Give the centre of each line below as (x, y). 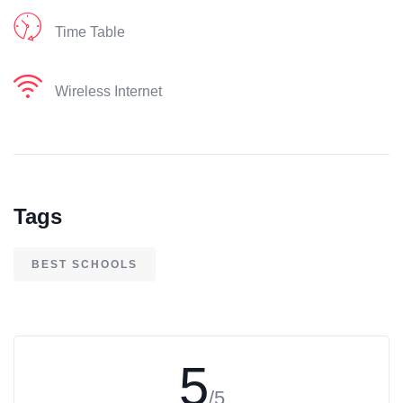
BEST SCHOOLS (85, 265)
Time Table (90, 32)
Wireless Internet (108, 92)
